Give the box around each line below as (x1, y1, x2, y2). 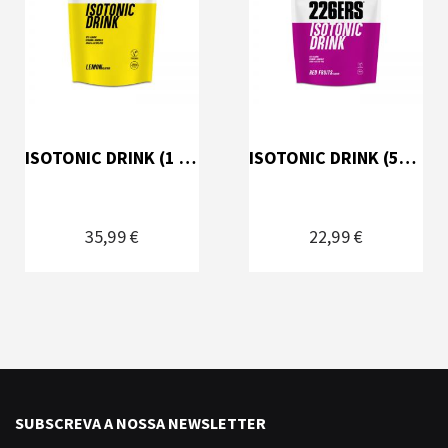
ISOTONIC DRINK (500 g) (399, 145, 416, 169)
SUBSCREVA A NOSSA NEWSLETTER (15, 413, 266, 434)
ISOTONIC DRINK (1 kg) (179, 145, 196, 169)
